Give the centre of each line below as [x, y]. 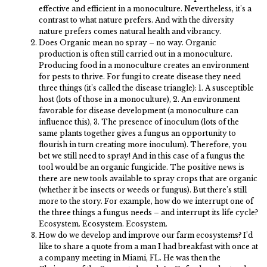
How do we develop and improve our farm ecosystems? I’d [146, 235]
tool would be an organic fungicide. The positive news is [142, 167]
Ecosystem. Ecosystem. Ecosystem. [103, 224]
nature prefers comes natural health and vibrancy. [130, 31]
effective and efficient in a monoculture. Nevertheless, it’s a [145, 9]
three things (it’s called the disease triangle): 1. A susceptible [146, 88]
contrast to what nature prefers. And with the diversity [136, 20]
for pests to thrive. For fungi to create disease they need [140, 77]
